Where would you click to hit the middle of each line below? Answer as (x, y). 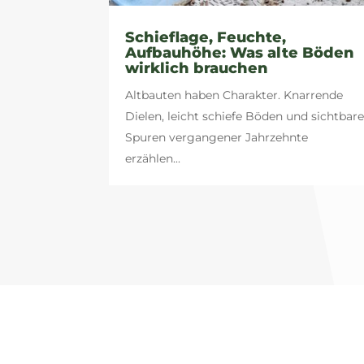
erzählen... (153, 159)
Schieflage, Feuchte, (206, 38)
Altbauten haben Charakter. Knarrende (234, 95)
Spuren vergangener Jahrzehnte (217, 138)
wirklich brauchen (197, 69)
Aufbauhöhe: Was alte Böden (240, 53)
